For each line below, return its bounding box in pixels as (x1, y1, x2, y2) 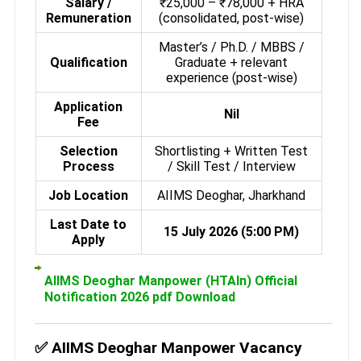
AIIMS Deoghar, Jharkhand (157, 187, 306, 203)
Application (54, 98, 123, 114)
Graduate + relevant (175, 54, 288, 70)
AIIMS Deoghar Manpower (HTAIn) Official (44, 272, 297, 288)
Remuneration (45, 10, 131, 26)
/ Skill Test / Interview (167, 158, 296, 174)
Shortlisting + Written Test (155, 143, 309, 159)
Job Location (48, 187, 129, 203)
